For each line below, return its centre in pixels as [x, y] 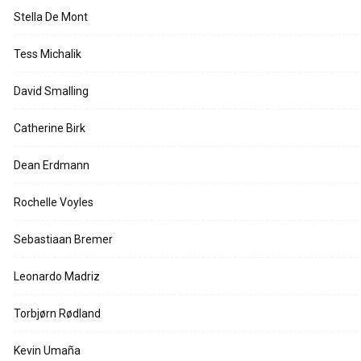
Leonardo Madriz [57, 277]
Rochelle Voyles [54, 203]
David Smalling [51, 91]
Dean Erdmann [52, 166]
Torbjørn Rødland [57, 314]
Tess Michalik [48, 54]
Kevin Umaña [47, 351]
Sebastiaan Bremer [63, 240]
